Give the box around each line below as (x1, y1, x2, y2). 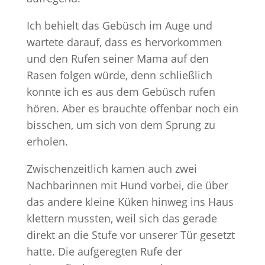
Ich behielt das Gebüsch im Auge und (26, 18, 212, 33)
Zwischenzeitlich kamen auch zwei (26, 161, 197, 176)
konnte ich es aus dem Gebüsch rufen (26, 85, 215, 99)
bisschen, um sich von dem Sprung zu (26, 118, 215, 132)
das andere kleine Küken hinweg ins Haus (26, 195, 234, 209)
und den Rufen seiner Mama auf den (26, 51, 209, 66)
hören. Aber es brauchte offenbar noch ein (26, 101, 238, 115)
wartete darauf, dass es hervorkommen (26, 35, 222, 49)
